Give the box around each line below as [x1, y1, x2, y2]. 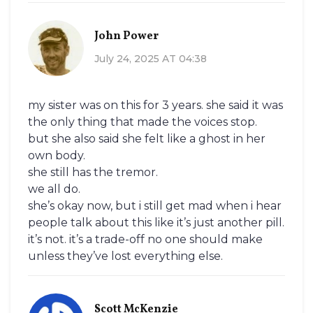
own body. [28, 149, 85, 163]
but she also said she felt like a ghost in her [28, 132, 265, 146]
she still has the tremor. [28, 166, 158, 180]
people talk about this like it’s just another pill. [28, 216, 284, 230]
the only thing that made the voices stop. [28, 115, 257, 129]
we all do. [28, 182, 80, 196]
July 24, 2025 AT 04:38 [94, 52, 207, 65]
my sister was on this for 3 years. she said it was [28, 99, 283, 112]
